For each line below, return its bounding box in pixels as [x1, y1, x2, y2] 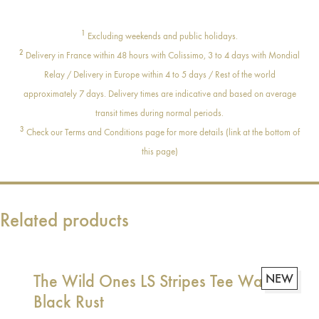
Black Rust [33, 291, 104, 313]
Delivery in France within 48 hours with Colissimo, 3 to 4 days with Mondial [23, 50, 300, 61]
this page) [141, 146, 178, 157]
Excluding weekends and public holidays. [88, 31, 238, 42]
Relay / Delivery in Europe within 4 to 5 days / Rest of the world [43, 69, 276, 80]
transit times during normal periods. [95, 108, 224, 119]
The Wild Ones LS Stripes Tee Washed [33, 271, 296, 292]
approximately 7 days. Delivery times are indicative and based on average [23, 88, 296, 100]
